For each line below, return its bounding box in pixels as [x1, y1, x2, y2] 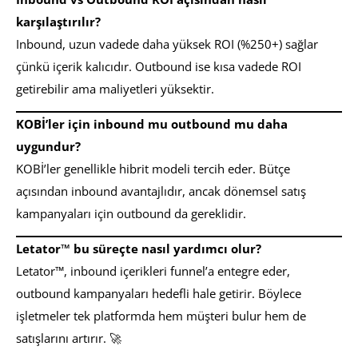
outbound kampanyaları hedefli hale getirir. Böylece [16, 285, 301, 302]
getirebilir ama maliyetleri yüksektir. [16, 80, 214, 97]
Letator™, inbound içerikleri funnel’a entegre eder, [16, 263, 290, 280]
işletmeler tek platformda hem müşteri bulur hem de [16, 308, 306, 324]
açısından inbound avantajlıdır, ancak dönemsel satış [16, 182, 306, 199]
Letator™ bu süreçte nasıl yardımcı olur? [16, 241, 261, 257]
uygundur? [16, 137, 81, 154]
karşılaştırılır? [16, 13, 101, 30]
